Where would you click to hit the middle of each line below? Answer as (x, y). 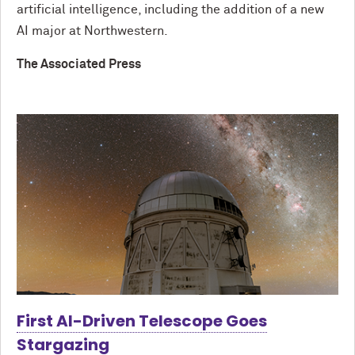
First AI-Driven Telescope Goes (142, 321)
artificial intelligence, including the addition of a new (170, 9)
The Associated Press (79, 64)
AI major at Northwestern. (92, 31)
